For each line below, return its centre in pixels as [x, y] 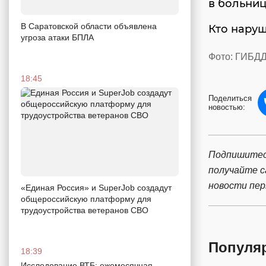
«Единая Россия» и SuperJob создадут [96, 187]
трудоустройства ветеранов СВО [85, 210]
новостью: [227, 107]
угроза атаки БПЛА [57, 37]
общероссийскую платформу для [86, 199]
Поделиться [230, 99]
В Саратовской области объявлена [89, 26]
